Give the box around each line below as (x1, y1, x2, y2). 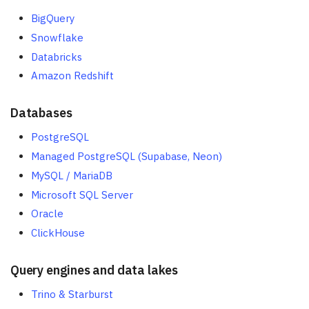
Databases (10, 105, 72, 121)
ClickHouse (31, 226, 85, 239)
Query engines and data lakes (10, 262, 178, 278)
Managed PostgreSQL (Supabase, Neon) (31, 150, 222, 163)
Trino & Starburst (31, 288, 113, 301)
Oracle (31, 207, 63, 221)
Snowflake (31, 30, 83, 44)
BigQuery (31, 12, 74, 25)
